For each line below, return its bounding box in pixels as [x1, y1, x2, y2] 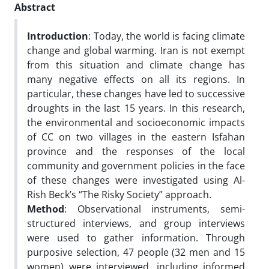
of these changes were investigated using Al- [27, 174, 245, 187]
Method [27, 202, 64, 216]
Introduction [27, 29, 88, 43]
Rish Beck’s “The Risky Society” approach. [27, 188, 211, 201]
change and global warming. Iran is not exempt [27, 44, 245, 57]
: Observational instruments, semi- [64, 202, 245, 216]
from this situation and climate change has [27, 58, 245, 71]
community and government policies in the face [27, 159, 245, 172]
